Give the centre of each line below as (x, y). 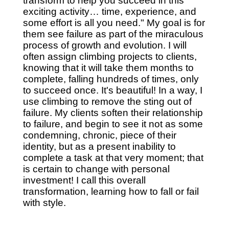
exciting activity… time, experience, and (109, 12)
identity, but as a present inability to (99, 147)
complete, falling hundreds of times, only (111, 79)
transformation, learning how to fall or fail (111, 192)
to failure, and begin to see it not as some (113, 124)
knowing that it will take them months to (108, 68)
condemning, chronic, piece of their (99, 135)
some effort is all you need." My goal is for (114, 23)
